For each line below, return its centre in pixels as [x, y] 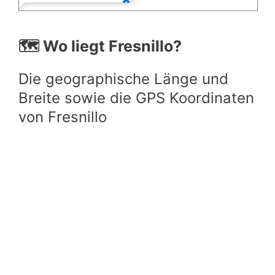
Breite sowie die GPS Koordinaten [136, 98]
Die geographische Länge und [123, 79]
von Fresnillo [63, 117]
